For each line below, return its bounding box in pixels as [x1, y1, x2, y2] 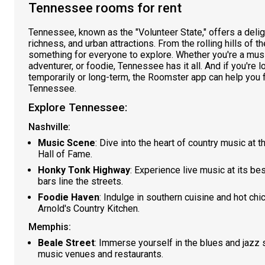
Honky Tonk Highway [38, 164, 130, 176]
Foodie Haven [38, 192, 99, 203]
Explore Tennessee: [28, 101, 127, 114]
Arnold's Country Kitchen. [38, 203, 140, 214]
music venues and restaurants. [38, 248, 163, 260]
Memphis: [28, 221, 71, 232]
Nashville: [28, 121, 70, 132]
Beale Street [38, 237, 95, 248]
